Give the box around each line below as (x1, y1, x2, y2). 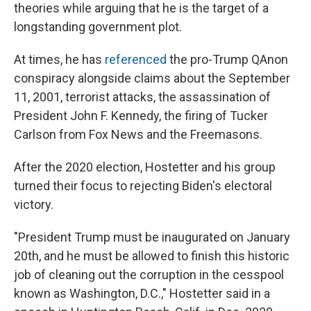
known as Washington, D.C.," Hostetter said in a (14, 285, 270, 301)
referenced (105, 51, 167, 67)
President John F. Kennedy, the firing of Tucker (14, 108, 268, 123)
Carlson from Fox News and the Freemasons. (14, 126, 262, 142)
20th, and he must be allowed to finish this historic (14, 248, 289, 263)
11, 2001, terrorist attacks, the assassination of (14, 89, 271, 104)
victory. (14, 196, 53, 212)
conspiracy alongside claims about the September (14, 70, 290, 85)
